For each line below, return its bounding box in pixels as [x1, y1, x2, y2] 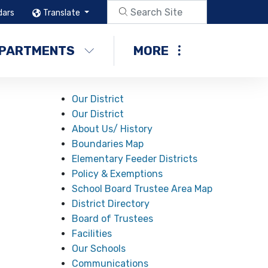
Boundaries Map [72, 138, 144, 150]
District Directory [72, 198, 150, 209]
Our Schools [72, 243, 126, 254]
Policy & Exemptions [72, 168, 163, 179]
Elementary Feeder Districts [72, 153, 198, 165]
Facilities [72, 228, 112, 239]
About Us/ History [72, 123, 153, 135]
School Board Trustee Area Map [72, 183, 213, 194]
